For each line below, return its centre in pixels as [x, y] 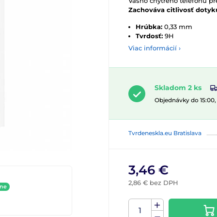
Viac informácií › [155, 48]
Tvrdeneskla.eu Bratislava [165, 133]
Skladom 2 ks [178, 88]
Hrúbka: [149, 27]
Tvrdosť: [149, 36]
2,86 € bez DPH [153, 183]
